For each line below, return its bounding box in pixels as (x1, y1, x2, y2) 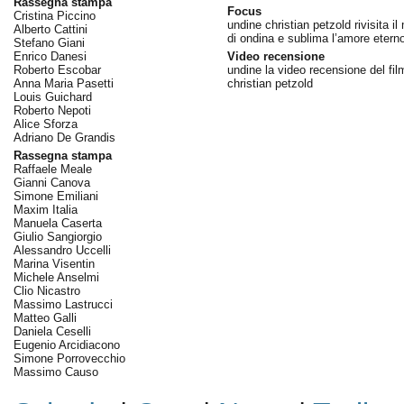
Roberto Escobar (13, 63, 101, 77)
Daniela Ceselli (13, 325, 91, 338)
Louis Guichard (13, 90, 92, 104)
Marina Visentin (13, 257, 95, 271)
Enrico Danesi (13, 50, 87, 63)
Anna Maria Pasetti (13, 77, 114, 90)
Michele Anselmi (13, 271, 99, 284)
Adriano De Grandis (13, 131, 115, 144)
